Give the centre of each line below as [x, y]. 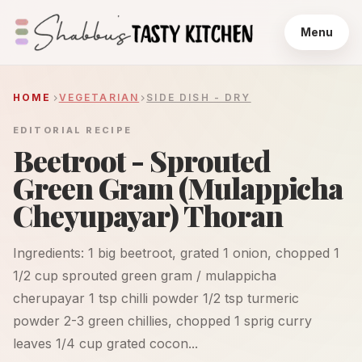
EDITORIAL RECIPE [73, 130]
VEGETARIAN [99, 97]
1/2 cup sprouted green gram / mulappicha [145, 276]
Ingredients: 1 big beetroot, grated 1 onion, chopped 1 [176, 253]
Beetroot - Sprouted [142, 160]
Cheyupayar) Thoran [148, 215]
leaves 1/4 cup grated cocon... [105, 343]
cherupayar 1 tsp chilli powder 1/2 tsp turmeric [156, 298]
